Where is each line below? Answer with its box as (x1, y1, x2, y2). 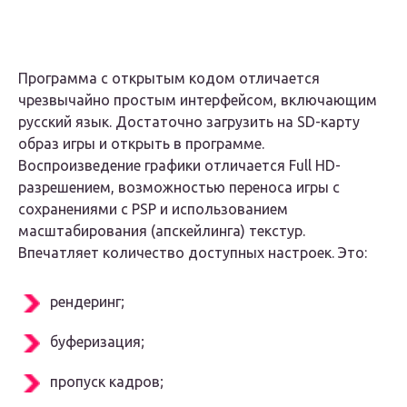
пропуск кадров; (50, 373, 164, 391)
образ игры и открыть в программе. (18, 135, 264, 153)
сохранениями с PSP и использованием (18, 201, 288, 218)
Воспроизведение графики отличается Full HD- (18, 157, 341, 174)
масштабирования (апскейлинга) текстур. (18, 223, 305, 240)
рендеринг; (50, 293, 124, 311)
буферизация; (50, 333, 144, 351)
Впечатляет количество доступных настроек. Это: (18, 244, 367, 262)
